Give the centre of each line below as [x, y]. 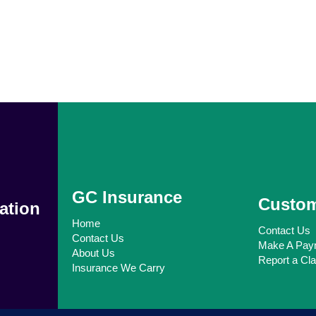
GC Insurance [127, 197]
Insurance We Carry [118, 267]
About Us [93, 253]
